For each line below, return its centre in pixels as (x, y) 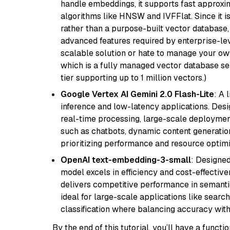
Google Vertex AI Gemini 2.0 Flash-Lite (137, 94)
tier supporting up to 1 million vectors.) (133, 78)
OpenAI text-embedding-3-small (126, 160)
